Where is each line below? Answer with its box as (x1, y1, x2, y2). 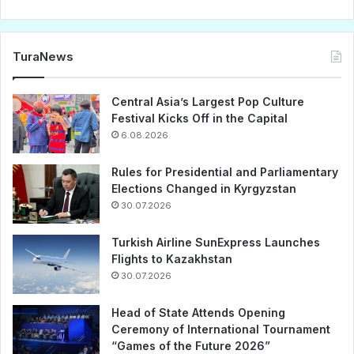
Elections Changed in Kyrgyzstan (111, 182, 296, 196)
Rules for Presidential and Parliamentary (111, 165, 338, 179)
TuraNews (13, 49, 73, 65)
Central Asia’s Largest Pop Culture (111, 95, 304, 109)
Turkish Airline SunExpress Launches (111, 235, 320, 250)
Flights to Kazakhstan (111, 252, 232, 266)
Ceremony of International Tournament (111, 322, 330, 337)
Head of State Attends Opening (111, 306, 285, 320)
